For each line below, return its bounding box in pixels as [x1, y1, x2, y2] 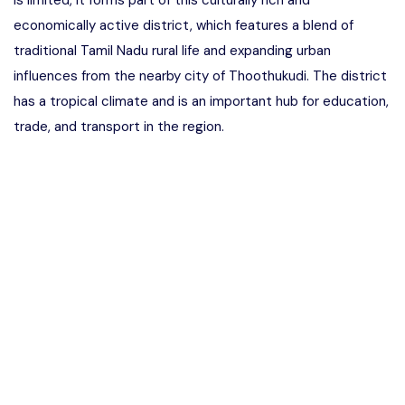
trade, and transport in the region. [14, 118, 224, 136]
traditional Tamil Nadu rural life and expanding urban [14, 42, 331, 60]
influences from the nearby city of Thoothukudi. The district [14, 67, 387, 85]
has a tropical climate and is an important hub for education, [14, 92, 389, 110]
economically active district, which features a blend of [14, 16, 353, 34]
